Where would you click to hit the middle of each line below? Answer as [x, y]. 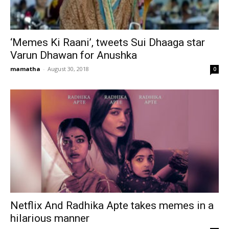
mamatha [25, 69]
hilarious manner [50, 218]
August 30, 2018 [68, 69]
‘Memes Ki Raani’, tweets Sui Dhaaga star [108, 43]
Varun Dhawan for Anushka [74, 55]
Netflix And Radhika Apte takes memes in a [112, 205]
